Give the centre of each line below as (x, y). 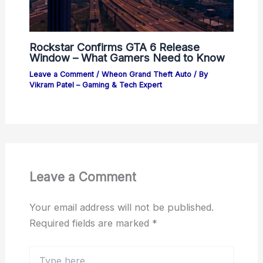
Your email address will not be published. (121, 208)
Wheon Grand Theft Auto (146, 74)
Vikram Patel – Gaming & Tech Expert (95, 85)
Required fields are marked (90, 223)
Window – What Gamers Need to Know (127, 57)
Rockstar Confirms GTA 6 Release (114, 47)
